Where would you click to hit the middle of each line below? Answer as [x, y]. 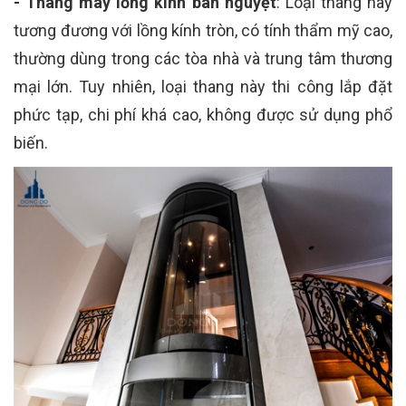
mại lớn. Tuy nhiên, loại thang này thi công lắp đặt [203, 86]
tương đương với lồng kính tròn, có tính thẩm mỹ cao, [203, 30]
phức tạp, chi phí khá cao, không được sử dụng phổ [203, 114]
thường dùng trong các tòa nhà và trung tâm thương [203, 58]
